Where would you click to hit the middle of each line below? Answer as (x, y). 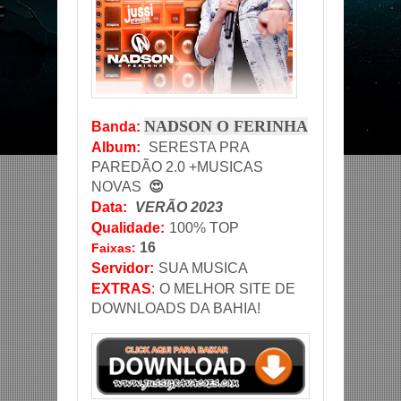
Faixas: (115, 248)
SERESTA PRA (197, 148)
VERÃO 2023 (179, 208)
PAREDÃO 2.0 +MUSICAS (177, 167)
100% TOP (206, 228)
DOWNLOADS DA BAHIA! (176, 309)
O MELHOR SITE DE (227, 289)
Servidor (120, 269)
